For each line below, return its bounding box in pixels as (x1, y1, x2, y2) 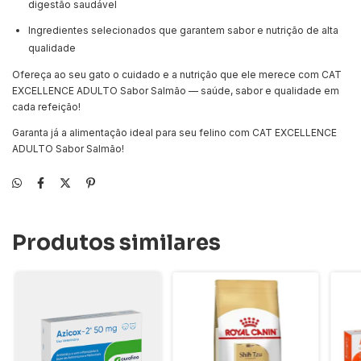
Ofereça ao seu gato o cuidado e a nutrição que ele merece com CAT (12, 68, 342, 81)
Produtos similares (12, 229, 221, 256)
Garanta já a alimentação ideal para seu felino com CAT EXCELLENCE (12, 126, 337, 139)
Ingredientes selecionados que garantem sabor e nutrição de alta (28, 23, 338, 36)
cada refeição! (12, 100, 81, 113)
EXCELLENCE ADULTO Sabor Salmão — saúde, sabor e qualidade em (12, 84, 339, 97)
